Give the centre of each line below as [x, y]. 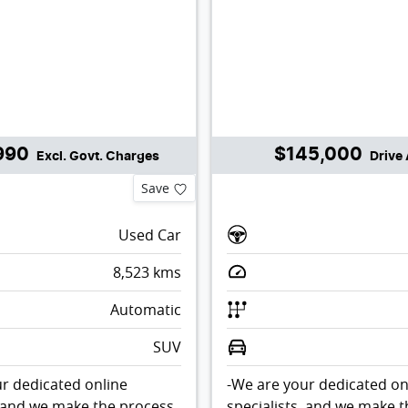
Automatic [145, 309]
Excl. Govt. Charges [97, 156]
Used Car [149, 235]
